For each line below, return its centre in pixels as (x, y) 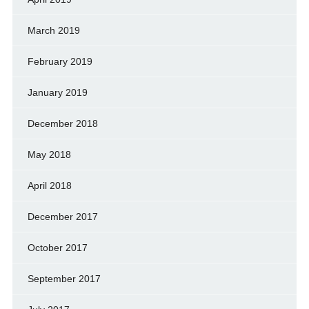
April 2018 (49, 185)
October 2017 (57, 247)
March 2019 (53, 30)
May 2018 (49, 154)
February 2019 (60, 61)
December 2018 (62, 123)
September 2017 (64, 278)
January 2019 (57, 92)
